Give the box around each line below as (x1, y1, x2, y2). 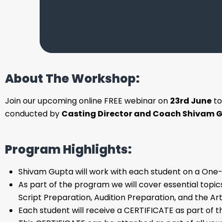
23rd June (170, 95, 212, 107)
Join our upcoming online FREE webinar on (5, 95, 170, 107)
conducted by (5, 108, 61, 119)
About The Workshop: (5, 70, 140, 87)
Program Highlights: (5, 141, 132, 158)
